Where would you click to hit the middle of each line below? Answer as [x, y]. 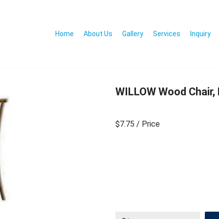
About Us [98, 33]
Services [167, 33]
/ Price [148, 124]
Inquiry [200, 33]
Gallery [133, 33]
